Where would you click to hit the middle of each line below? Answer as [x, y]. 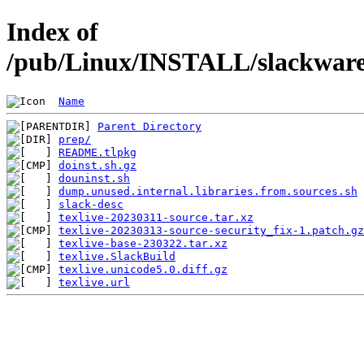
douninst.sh [94, 178]
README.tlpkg [97, 152]
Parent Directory [149, 126]
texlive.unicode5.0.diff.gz [143, 269]
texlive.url [94, 282]
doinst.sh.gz [97, 165]
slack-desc [91, 204]
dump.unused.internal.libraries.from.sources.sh [208, 191]
